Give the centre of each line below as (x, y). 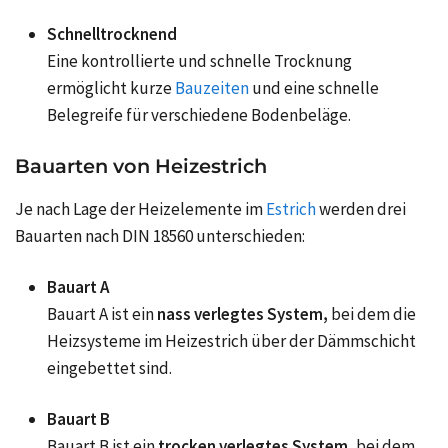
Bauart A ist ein (100, 314)
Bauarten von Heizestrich (141, 166)
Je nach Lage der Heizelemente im (139, 209)
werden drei (362, 209)
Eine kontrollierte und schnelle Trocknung (199, 61)
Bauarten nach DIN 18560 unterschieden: (160, 236)
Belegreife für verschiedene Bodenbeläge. (199, 115)
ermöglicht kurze (109, 88)
